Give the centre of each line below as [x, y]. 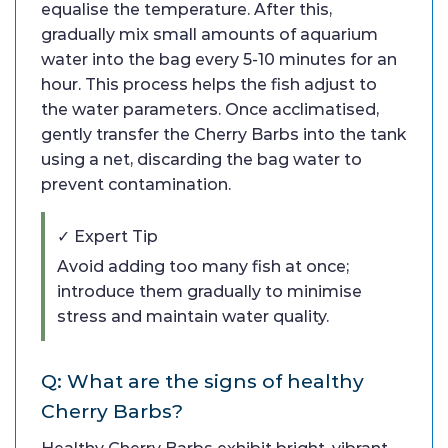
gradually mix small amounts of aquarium [209, 35]
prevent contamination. [136, 185]
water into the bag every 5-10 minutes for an [219, 60]
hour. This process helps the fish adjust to [209, 85]
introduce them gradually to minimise [209, 292]
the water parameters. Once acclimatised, [210, 110]
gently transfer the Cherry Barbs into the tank [223, 135]
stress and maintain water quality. [193, 317]
